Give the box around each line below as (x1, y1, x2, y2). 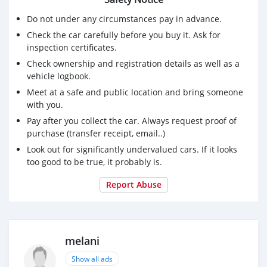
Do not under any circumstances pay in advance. (27, 13, 222, 24)
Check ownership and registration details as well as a (27, 57, 240, 69)
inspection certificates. (27, 41, 117, 53)
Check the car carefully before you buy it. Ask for (27, 29, 221, 41)
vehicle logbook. (27, 70, 91, 82)
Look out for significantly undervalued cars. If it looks (27, 143, 237, 155)
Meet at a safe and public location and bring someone (27, 86, 243, 98)
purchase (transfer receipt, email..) (27, 127, 165, 139)
